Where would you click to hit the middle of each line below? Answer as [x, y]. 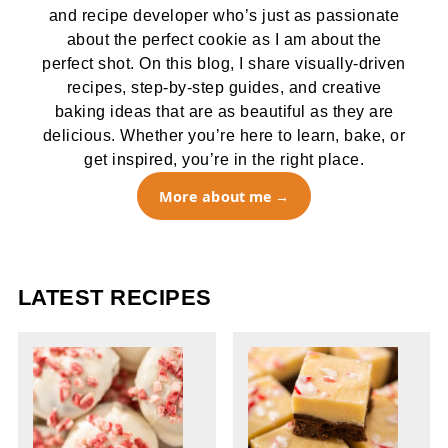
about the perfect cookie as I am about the [224, 39]
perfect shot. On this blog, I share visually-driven [224, 63]
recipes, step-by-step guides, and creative [224, 87]
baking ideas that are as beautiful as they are [224, 111]
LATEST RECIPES [114, 298]
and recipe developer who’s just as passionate [224, 15]
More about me [215, 196]
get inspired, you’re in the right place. [224, 159]
